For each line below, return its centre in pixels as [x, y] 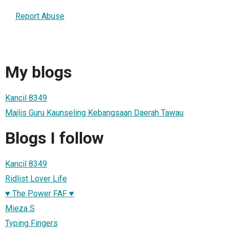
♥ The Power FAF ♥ [40, 193]
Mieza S [20, 208]
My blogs [39, 72]
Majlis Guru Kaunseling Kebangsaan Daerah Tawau [94, 112]
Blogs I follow [54, 138]
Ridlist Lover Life [36, 178]
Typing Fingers [31, 223]
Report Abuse [40, 16]
